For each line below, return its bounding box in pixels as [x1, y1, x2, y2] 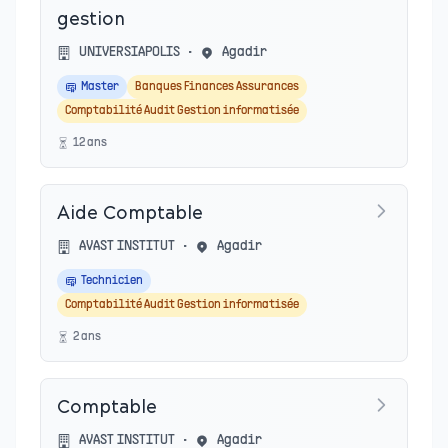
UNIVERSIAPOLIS [79, 46, 180, 59]
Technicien [81, 275, 143, 287]
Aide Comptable [57, 204, 203, 225]
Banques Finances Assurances [135, 81, 299, 93]
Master [81, 81, 119, 93]
